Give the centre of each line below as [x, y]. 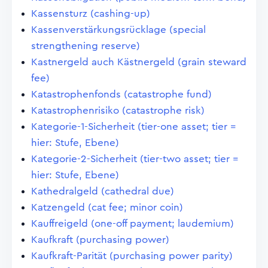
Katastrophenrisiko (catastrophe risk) [118, 110]
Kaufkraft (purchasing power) [100, 240]
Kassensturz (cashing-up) [91, 13]
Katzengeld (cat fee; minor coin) [107, 207]
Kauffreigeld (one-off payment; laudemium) [133, 223]
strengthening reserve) [86, 46]
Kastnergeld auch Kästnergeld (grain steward [139, 62]
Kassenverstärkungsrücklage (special [118, 30]
